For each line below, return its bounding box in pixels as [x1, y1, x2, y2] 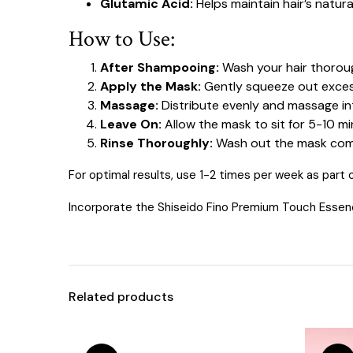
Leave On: [100, 116, 162, 132]
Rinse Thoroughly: [100, 135, 213, 151]
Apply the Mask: [100, 78, 201, 95]
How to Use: [69, 24, 175, 54]
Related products [69, 288, 173, 305]
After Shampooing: [100, 59, 219, 76]
